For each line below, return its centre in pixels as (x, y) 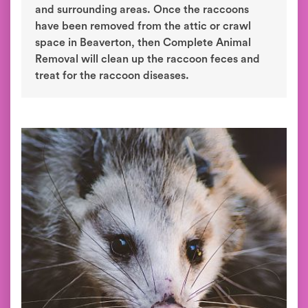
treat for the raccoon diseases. (112, 76)
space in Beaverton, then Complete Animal (143, 43)
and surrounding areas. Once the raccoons (142, 10)
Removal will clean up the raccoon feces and (147, 59)
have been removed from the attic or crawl (143, 26)
